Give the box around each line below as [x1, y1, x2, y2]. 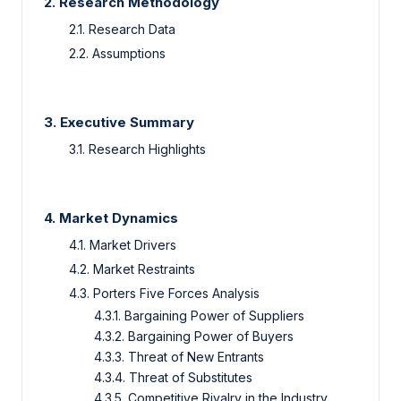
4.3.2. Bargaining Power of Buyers [94, 328, 294, 344]
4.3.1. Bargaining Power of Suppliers [94, 307, 304, 323]
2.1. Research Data [69, 21, 175, 37]
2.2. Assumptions [69, 45, 166, 61]
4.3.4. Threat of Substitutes [94, 369, 252, 385]
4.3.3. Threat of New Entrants [94, 348, 264, 364]
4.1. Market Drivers [69, 236, 176, 252]
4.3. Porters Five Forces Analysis [69, 285, 260, 301]
